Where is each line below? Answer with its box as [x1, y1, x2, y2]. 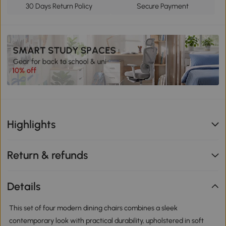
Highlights [7, 118, 56, 131]
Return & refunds [7, 149, 88, 162]
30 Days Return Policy [26, 2, 93, 11]
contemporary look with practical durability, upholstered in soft [9, 216, 204, 225]
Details [7, 180, 41, 193]
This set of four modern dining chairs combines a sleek [9, 203, 178, 212]
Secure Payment [137, 2, 189, 11]
